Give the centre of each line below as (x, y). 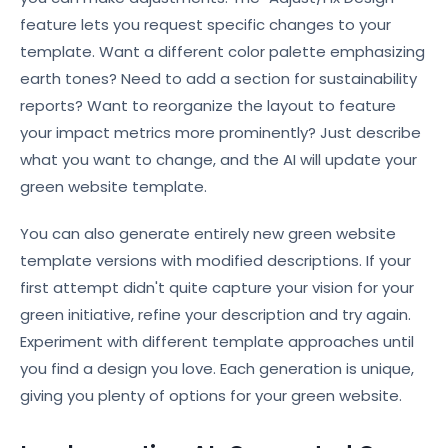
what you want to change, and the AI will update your (218, 159)
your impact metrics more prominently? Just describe (220, 132)
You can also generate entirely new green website (208, 233)
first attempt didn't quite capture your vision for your (217, 287)
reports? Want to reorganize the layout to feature (208, 105)
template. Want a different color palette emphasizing (222, 51)
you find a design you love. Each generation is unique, (217, 368)
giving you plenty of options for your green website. (211, 395)
